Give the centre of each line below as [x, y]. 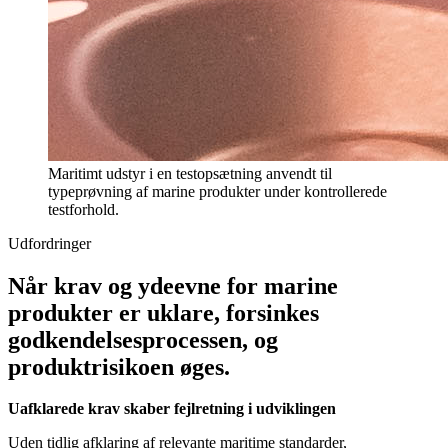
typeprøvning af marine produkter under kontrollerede [217, 191]
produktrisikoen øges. [119, 366]
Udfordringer [49, 243]
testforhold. [83, 209]
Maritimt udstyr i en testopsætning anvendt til [190, 173]
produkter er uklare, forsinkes [163, 312]
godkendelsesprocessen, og [143, 339]
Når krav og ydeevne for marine [173, 285]
